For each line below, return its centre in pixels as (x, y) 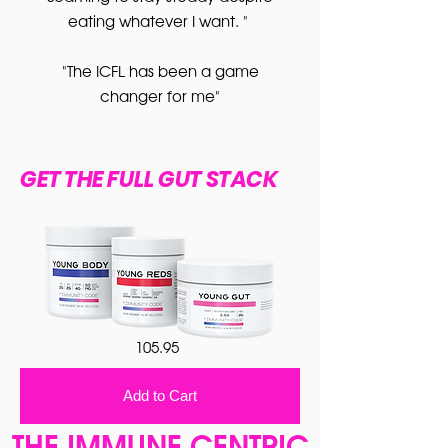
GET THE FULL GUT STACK (149, 179)
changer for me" (160, 95)
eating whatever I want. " (160, 20)
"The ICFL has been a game (160, 70)
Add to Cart (160, 395)
